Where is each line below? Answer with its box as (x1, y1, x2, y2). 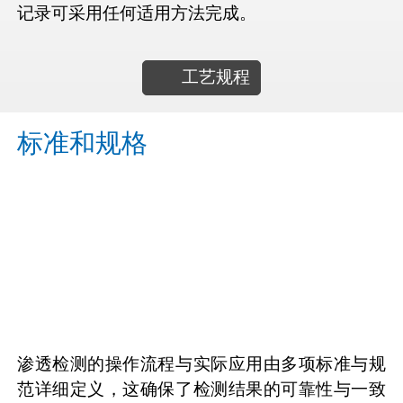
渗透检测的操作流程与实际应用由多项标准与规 (17, 354, 386, 375)
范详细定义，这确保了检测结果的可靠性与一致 (17, 379, 386, 400)
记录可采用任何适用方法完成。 (17, 2, 256, 23)
